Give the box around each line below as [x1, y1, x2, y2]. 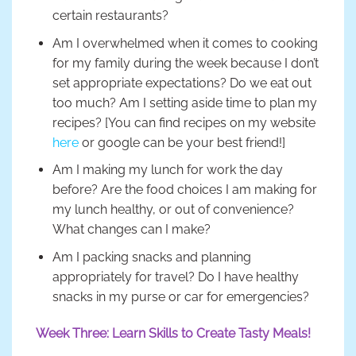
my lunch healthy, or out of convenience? [52, 202, 294, 218]
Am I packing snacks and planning [52, 249, 251, 265]
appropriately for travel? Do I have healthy [52, 269, 299, 284]
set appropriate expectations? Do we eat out [52, 75, 311, 91]
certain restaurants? [52, 8, 168, 24]
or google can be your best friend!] [78, 134, 285, 150]
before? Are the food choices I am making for [52, 182, 317, 198]
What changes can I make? [52, 222, 211, 238]
